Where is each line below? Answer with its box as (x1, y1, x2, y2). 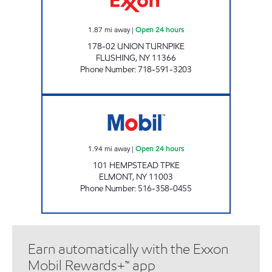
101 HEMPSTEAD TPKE (92, 159, 180, 171)
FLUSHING (96, 52, 135, 64)
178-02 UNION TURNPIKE (87, 40, 185, 52)
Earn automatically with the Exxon (28, 240, 228, 258)
